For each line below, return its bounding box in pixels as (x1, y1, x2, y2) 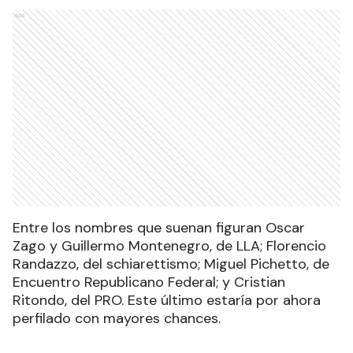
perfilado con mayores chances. (13, 308, 221, 328)
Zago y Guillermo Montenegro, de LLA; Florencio (13, 236, 326, 255)
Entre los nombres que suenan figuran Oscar (13, 217, 305, 237)
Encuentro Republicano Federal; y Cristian (13, 272, 285, 292)
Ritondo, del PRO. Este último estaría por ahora (13, 290, 321, 310)
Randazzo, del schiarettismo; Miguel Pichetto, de (13, 254, 329, 273)
